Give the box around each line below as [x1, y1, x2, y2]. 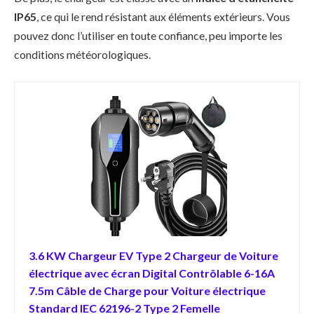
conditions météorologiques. [14, 48, 151, 62]
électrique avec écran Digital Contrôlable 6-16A [29, 266, 275, 280]
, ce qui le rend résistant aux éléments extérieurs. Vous [36, 10, 290, 24]
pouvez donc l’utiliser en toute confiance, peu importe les [14, 29, 282, 43]
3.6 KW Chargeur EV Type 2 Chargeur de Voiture [29, 248, 278, 262]
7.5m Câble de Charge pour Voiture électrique [29, 283, 266, 297]
